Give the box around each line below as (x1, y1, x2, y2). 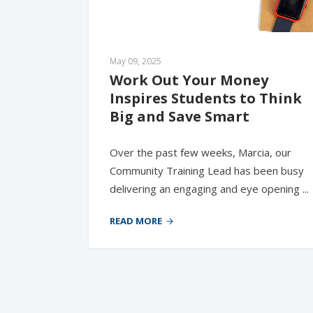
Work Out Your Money (110, 71, 268, 90)
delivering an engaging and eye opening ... (110, 182, 309, 196)
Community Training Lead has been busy (110, 163, 304, 178)
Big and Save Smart (110, 107, 249, 126)
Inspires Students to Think (110, 89, 302, 108)
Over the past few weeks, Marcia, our (110, 145, 291, 160)
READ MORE (110, 214, 162, 227)
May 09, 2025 (110, 55, 161, 68)
